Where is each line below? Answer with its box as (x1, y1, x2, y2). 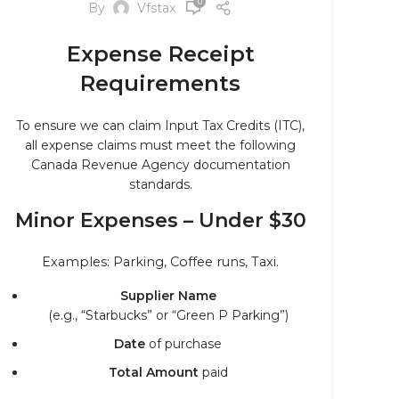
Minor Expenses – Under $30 (14, 208, 306, 232)
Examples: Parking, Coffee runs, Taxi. (42, 254, 279, 270)
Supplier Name (119, 288, 216, 304)
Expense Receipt (66, 41, 255, 67)
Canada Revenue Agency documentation (30, 157, 290, 173)
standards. (128, 176, 192, 192)
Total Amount (108, 364, 199, 380)
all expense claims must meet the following (25, 137, 296, 153)
